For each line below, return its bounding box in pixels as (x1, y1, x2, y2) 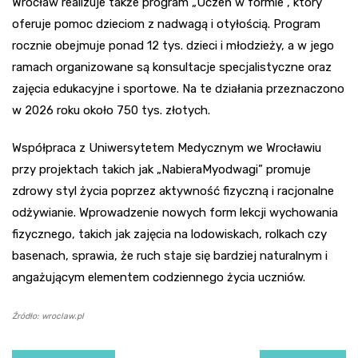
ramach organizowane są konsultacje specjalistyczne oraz (12, 60, 332, 75)
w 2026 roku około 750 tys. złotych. (12, 103, 210, 118)
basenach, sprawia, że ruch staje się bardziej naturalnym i (12, 249, 328, 264)
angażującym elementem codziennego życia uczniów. (12, 270, 305, 285)
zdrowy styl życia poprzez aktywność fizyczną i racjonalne (12, 184, 334, 199)
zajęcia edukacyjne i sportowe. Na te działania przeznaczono (12, 82, 344, 97)
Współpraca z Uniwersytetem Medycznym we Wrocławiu (12, 141, 321, 156)
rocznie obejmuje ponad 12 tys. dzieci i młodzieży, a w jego (12, 38, 334, 54)
